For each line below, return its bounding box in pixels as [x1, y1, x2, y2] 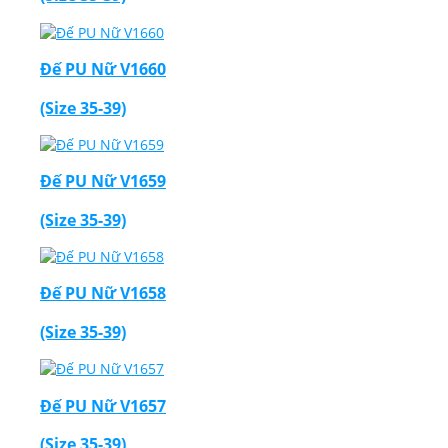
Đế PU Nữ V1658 [40, 282, 166, 305]
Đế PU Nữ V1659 [40, 170, 166, 193]
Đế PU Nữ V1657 [40, 394, 166, 417]
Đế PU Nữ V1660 [40, 58, 166, 81]
